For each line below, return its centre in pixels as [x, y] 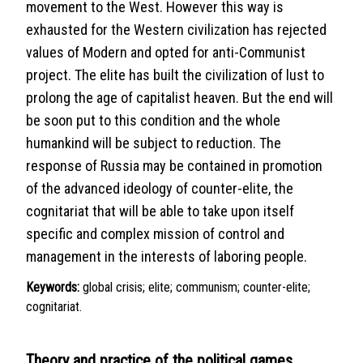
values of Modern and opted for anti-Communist [166, 52]
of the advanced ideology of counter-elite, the [160, 188]
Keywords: [53, 287]
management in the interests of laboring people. [167, 256]
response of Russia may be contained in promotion [174, 166]
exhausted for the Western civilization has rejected [176, 30]
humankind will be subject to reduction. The [154, 143]
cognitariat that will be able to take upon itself [160, 211]
